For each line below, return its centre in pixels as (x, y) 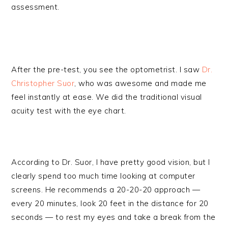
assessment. (35, 7)
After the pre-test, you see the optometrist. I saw (107, 69)
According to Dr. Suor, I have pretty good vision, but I (111, 162)
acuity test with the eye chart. (69, 111)
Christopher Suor (43, 83)
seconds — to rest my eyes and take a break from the (113, 217)
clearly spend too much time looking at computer (103, 176)
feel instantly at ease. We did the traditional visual (107, 97)
